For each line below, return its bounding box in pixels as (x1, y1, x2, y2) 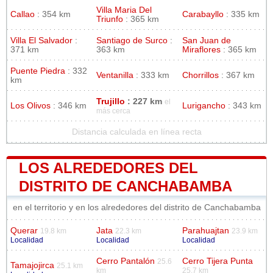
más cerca (96, 107, 130, 115)
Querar (10, 225, 38, 235)
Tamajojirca (10, 260, 54, 270)
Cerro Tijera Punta (182, 256, 253, 266)
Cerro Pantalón (96, 256, 155, 266)
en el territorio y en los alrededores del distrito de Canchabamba (12, 202, 261, 212)
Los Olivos (10, 101, 51, 110)
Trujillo (96, 96, 125, 106)
